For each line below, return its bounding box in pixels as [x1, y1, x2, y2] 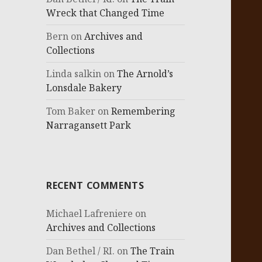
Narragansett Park [46, 119, 132, 132]
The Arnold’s [117, 67, 174, 81]
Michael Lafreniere [46, 207, 133, 220]
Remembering [111, 105, 176, 118]
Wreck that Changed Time [46, 6, 165, 20]
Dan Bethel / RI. [46, 244, 115, 258]
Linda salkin [46, 67, 102, 81]
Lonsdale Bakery [46, 81, 122, 95]
